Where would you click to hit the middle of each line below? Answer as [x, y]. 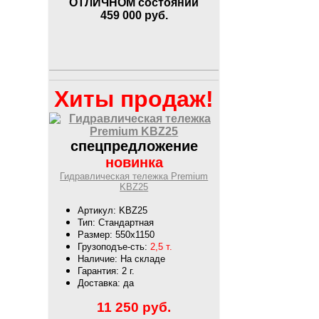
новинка [134, 162]
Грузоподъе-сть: [114, 246]
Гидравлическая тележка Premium [134, 176]
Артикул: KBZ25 [113, 210]
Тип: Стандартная [116, 222]
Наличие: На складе [122, 258]
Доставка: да [106, 283]
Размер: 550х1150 [116, 234]
